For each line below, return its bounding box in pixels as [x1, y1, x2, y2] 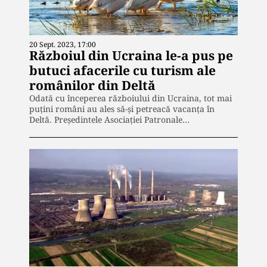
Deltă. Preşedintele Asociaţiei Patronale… [29, 114, 190, 126]
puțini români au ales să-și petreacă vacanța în [29, 103, 215, 115]
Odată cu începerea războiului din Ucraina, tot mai [29, 92, 232, 104]
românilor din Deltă [29, 77, 156, 94]
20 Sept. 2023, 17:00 [29, 39, 96, 50]
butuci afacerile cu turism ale [29, 62, 216, 79]
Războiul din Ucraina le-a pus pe [29, 47, 233, 64]
